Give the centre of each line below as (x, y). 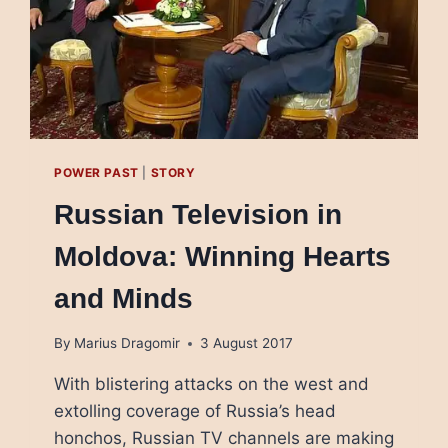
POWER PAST (96, 172)
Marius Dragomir (127, 343)
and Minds (123, 298)
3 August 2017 (247, 343)
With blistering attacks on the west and (211, 384)
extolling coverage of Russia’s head (194, 411)
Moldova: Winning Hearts (222, 256)
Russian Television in (197, 214)
